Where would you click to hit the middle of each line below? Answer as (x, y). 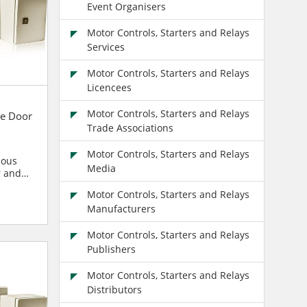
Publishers (111, 249)
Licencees (109, 87)
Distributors (114, 289)
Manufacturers (121, 208)
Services (106, 47)
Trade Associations (130, 127)
